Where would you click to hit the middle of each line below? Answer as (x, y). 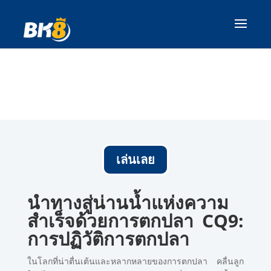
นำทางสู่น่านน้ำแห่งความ (128, 202)
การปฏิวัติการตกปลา (108, 239)
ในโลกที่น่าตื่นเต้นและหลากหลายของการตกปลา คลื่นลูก (135, 261)
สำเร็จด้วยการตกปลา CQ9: (135, 220)
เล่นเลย (135, 159)
